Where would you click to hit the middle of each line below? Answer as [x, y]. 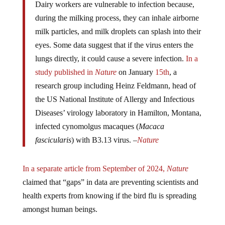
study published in [65, 64]
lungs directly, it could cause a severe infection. [110, 50]
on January [135, 64]
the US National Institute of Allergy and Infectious [115, 91]
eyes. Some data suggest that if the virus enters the [114, 37]
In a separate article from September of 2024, [94, 160]
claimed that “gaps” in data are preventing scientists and [110, 174]
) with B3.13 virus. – [104, 132]
